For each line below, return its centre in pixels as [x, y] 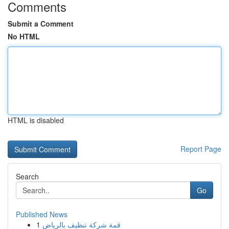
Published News [42, 214]
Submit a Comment [41, 24]
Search [27, 176]
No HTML [24, 36]
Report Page [201, 149]
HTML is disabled [36, 120]
